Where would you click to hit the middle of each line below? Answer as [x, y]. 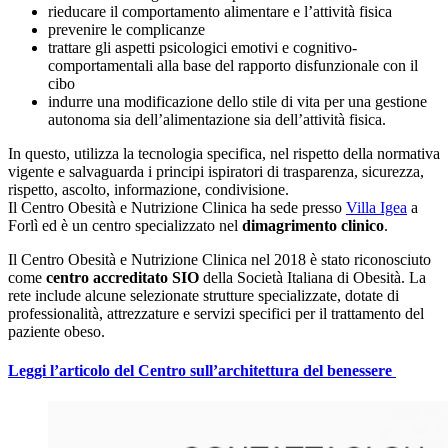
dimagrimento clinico [313, 225]
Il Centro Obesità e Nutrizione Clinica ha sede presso [177, 207]
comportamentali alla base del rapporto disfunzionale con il [233, 65]
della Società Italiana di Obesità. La [312, 277]
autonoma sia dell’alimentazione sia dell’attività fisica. [217, 119]
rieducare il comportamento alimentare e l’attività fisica [220, 11]
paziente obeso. [56, 331]
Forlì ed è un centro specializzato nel [125, 225]
